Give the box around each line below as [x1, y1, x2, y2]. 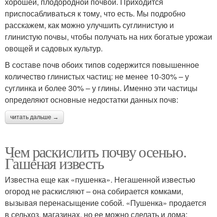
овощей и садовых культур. [5, 43, 103, 54]
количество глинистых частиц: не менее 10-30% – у [5, 71, 189, 82]
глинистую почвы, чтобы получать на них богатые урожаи [5, 31, 212, 43]
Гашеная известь [5, 153, 104, 174]
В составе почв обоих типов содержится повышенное [5, 59, 199, 71]
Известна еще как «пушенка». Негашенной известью [5, 174, 195, 186]
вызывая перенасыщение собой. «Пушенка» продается [5, 197, 206, 209]
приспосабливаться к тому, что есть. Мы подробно [5, 8, 186, 19]
